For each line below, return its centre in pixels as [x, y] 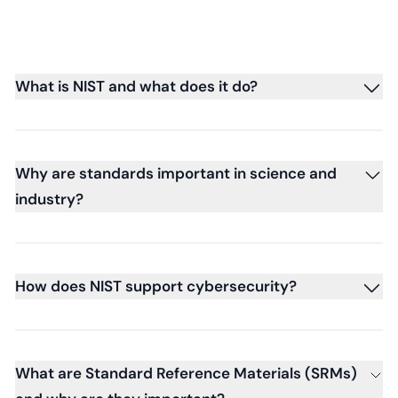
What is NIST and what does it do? [136, 86]
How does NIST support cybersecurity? [156, 286]
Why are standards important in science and [176, 173]
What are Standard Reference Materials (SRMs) [186, 373]
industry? [49, 199]
